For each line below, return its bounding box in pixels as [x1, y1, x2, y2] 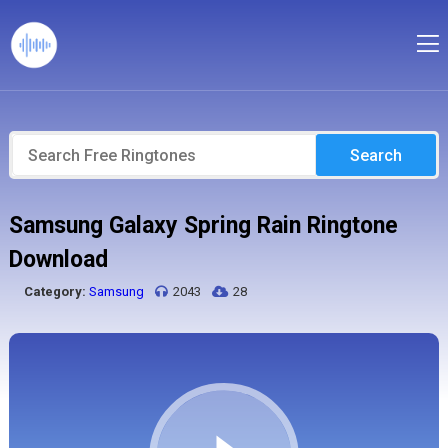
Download [8, 246, 108, 273]
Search [350, 145, 403, 165]
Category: [23, 284, 86, 299]
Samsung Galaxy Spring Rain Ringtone [8, 212, 398, 239]
